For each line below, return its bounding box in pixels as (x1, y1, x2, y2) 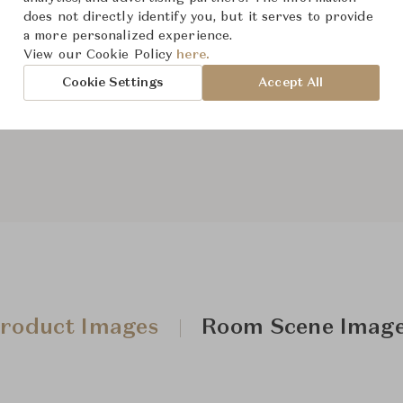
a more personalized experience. (23, 30, 233, 42)
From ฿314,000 (201, 53, 302, 67)
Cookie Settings (61, 76, 165, 89)
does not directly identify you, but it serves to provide (23, 11, 373, 23)
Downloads (221, 118, 292, 131)
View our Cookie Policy (23, 49, 177, 61)
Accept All (258, 76, 324, 89)
